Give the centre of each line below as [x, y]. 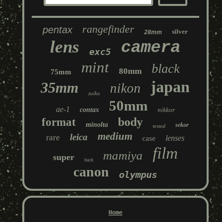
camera [151, 48]
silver [180, 32]
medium [115, 137]
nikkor [166, 110]
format [59, 122]
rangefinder [109, 29]
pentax [58, 30]
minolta [97, 125]
